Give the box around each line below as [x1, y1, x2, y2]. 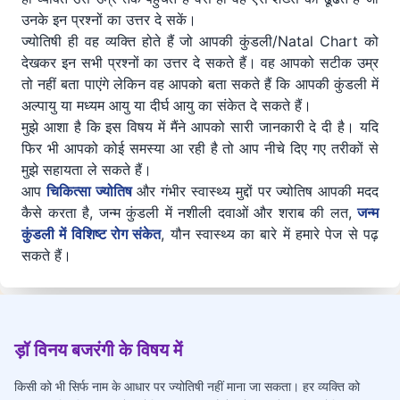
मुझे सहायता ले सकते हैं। [21, 161, 152, 179]
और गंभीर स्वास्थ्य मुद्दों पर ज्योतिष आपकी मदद [131, 182, 379, 201]
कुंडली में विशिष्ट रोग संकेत [21, 225, 162, 244]
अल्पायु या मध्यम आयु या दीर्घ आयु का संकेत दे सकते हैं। [21, 96, 312, 115]
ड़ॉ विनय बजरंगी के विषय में [14, 339, 182, 362]
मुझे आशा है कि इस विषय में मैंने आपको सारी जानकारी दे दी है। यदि [21, 118, 379, 137]
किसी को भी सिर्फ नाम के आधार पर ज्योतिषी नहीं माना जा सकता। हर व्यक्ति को [14, 379, 360, 395]
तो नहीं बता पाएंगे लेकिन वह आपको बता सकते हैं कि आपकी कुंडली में [21, 75, 379, 94]
